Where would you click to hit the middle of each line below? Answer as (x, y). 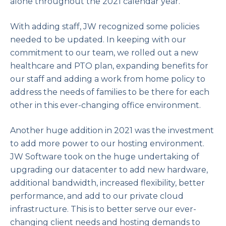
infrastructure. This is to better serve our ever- (103, 209)
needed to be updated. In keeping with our (98, 40)
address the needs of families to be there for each (110, 92)
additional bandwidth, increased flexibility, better (107, 183)
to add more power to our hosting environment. (107, 144)
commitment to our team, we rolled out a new (104, 53)
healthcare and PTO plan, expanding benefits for (109, 66)
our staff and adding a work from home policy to (108, 79)
